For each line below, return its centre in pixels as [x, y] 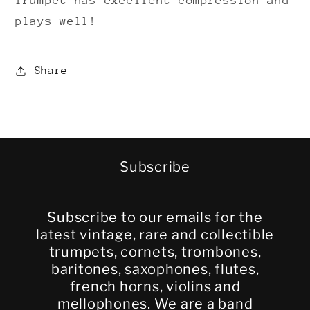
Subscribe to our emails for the [155, 217]
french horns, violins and [155, 286]
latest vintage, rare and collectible [155, 234]
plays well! [56, 21]
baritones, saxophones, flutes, [155, 269]
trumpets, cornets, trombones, [155, 252]
